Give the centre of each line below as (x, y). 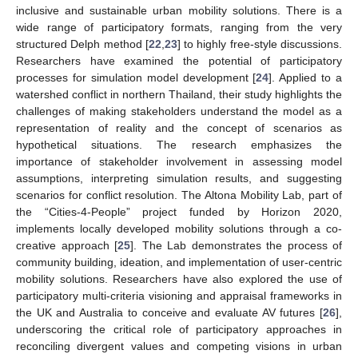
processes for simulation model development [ (136, 78)
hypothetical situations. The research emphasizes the (179, 145)
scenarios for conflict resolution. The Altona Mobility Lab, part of (179, 195)
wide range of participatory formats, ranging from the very (179, 28)
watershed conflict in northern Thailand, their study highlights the (179, 95)
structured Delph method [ (82, 44)
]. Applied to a (305, 78)
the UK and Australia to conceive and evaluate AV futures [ (169, 313)
